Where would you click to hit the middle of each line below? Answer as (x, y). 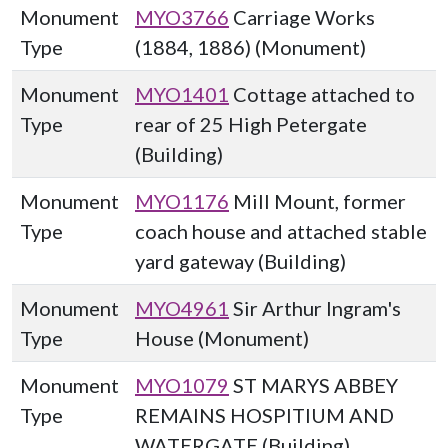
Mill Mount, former (317, 201)
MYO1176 (182, 201)
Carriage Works (302, 17)
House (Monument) (222, 338)
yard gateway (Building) (240, 261)
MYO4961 (182, 308)
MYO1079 (182, 385)
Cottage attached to (322, 94)
